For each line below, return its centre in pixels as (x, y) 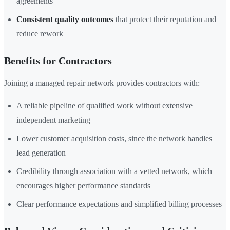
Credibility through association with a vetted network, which (114, 171)
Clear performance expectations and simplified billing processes (119, 204)
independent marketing (53, 120)
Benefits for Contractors (58, 61)
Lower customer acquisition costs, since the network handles (114, 139)
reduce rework (40, 34)
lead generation (41, 153)
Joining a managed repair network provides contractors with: (102, 83)
